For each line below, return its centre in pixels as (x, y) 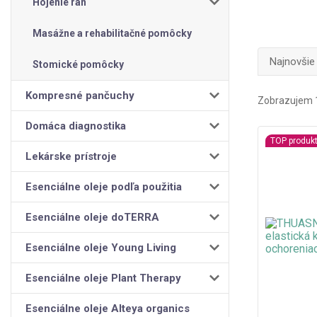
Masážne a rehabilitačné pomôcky (112, 33)
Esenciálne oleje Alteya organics (108, 308)
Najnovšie (292, 61)
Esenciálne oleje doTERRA (92, 217)
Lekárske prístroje (71, 156)
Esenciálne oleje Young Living (101, 247)
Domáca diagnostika (76, 126)
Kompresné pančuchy (80, 95)
